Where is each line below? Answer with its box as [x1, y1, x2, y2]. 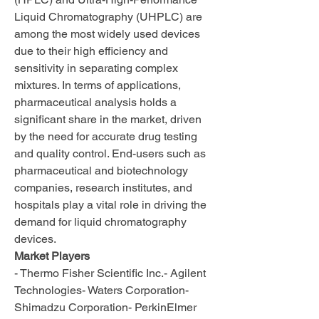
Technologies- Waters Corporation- [14, 283, 189, 297]
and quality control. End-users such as [14, 147, 206, 160]
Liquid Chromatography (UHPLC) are [14, 10, 202, 23]
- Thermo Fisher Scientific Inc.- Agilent [14, 266, 206, 280]
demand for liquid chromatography [14, 215, 187, 229]
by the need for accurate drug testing [14, 130, 197, 143]
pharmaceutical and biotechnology [14, 164, 188, 177]
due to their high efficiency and [14, 44, 168, 58]
